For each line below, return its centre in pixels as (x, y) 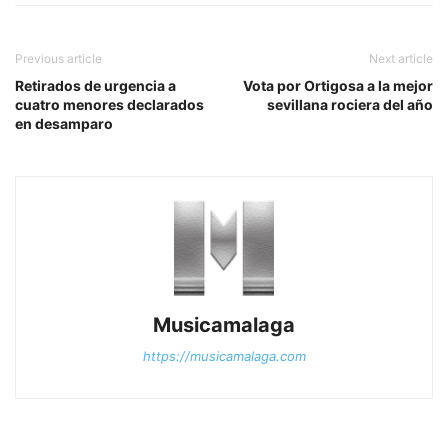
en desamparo (64, 124)
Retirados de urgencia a (95, 86)
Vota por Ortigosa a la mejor (338, 86)
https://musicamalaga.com (224, 356)
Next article (401, 59)
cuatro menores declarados (109, 105)
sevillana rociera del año (350, 105)
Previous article (58, 59)
